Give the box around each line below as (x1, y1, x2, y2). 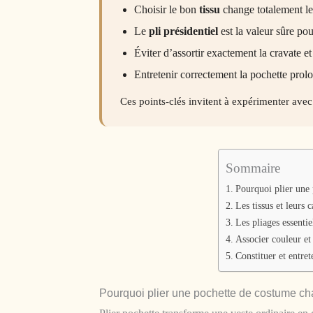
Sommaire (225, 161, 280, 176)
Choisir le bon (134, 3, 199, 16)
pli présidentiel (149, 25, 218, 38)
